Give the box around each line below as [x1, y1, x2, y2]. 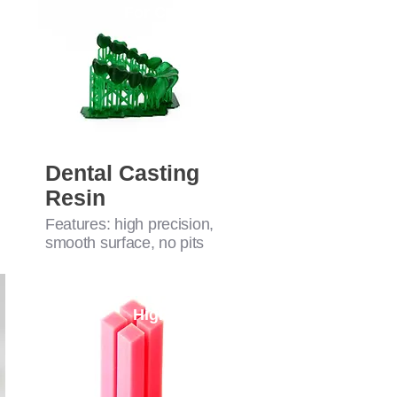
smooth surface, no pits [44, 234, 205, 253]
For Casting [124, 4, 214, 22]
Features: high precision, [44, 215, 214, 234]
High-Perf [132, 306, 205, 324]
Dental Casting [44, 160, 199, 186]
